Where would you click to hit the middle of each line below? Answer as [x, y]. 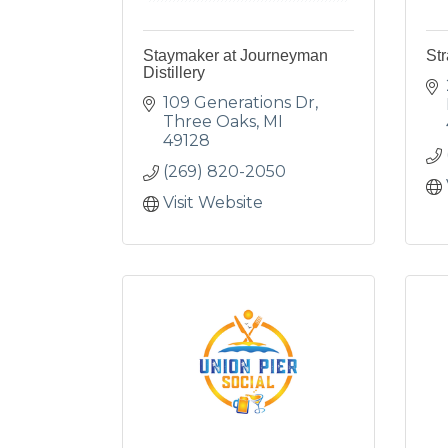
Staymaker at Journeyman [235, 55]
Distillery [174, 72]
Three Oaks [209, 121]
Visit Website [213, 202]
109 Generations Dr [239, 102]
